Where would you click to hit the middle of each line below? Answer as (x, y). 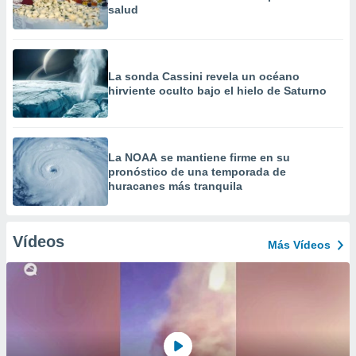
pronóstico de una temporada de (197, 172)
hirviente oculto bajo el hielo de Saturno (217, 91)
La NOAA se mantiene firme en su (199, 157)
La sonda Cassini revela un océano (204, 76)
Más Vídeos (299, 245)
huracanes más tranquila (175, 186)
